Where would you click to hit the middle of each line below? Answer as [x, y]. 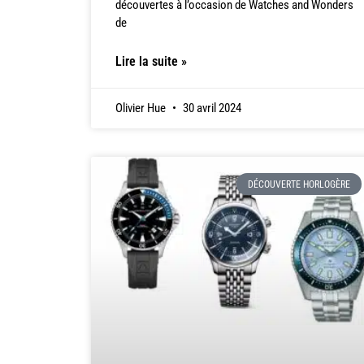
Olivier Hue [142, 108]
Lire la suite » [151, 62]
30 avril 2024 [211, 108]
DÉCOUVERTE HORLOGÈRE [299, 184]
